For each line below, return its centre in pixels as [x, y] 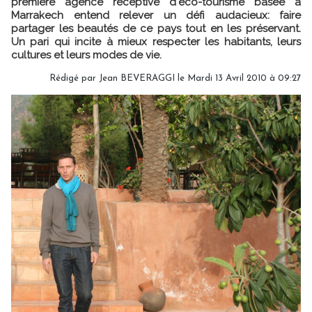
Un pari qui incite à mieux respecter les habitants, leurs [156, 41]
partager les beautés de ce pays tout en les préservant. [156, 28]
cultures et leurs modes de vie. [86, 55]
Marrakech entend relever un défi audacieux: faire [156, 15]
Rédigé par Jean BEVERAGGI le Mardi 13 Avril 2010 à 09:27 [175, 78]
